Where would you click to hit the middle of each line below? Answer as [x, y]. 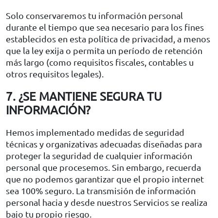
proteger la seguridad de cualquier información [99, 155]
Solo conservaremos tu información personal [94, 15]
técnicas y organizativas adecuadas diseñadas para [104, 144]
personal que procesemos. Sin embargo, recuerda [103, 167]
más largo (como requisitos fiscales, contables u [100, 62]
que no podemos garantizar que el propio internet [105, 179]
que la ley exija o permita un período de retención [104, 50]
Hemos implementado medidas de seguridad [95, 132]
